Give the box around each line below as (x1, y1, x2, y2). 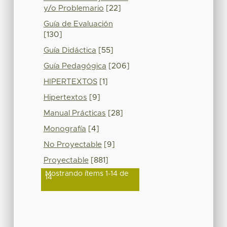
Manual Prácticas (43, 109, 106, 117)
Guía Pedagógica (43, 62, 106, 70)
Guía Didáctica (43, 46, 96, 54)
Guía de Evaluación (43, 20, 113, 28)
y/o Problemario (43, 4, 104, 12)
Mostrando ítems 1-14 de (45, 170, 129, 177)
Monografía (43, 125, 86, 133)
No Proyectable (43, 140, 102, 148)
